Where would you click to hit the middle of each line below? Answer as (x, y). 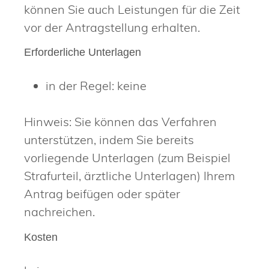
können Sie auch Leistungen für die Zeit (132, 9)
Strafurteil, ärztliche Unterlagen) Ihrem (129, 176)
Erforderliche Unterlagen (83, 53)
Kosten (41, 237)
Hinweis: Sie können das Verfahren (120, 122)
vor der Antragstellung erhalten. (112, 27)
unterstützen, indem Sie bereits (109, 140)
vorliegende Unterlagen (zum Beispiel (127, 158)
